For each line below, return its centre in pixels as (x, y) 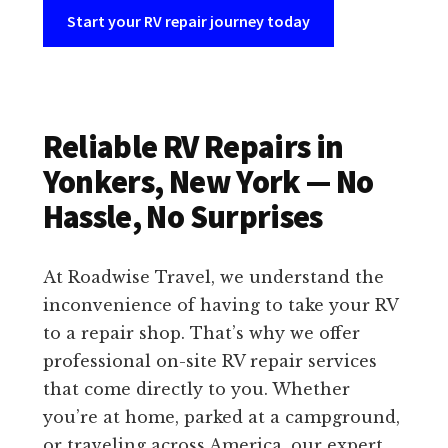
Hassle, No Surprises (182, 217)
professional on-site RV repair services (209, 361)
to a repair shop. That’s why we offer (201, 333)
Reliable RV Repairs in (193, 147)
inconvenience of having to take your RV (220, 305)
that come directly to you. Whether (196, 389)
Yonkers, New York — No (208, 182)
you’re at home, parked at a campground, (221, 417)
